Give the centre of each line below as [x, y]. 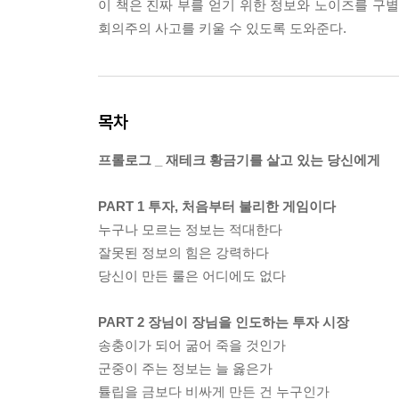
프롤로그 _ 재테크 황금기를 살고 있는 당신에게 [239, 160]
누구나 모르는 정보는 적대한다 [190, 230]
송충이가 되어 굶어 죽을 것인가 [192, 346]
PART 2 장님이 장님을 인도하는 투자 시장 [224, 322]
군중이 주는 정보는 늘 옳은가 [185, 369]
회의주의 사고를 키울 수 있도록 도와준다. [222, 28]
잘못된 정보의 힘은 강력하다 [183, 253]
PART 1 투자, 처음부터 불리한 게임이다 [217, 207]
